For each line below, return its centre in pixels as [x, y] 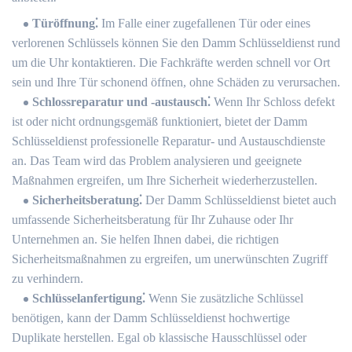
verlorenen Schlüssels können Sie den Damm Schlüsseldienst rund [176, 43]
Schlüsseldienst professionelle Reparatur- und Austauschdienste [169, 141]
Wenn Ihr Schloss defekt [273, 102]
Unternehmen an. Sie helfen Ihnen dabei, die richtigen [145, 239]
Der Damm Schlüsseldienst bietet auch [239, 200]
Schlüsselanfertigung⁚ [89, 298]
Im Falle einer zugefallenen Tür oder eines [204, 23]
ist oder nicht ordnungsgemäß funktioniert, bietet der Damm [159, 121]
